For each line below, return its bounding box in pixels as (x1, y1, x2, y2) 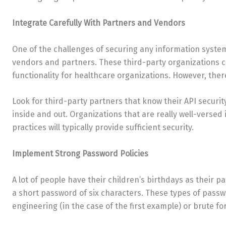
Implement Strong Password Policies (12, 148, 148, 158)
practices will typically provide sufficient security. (12, 123, 194, 133)
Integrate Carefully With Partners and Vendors (12, 18, 185, 28)
